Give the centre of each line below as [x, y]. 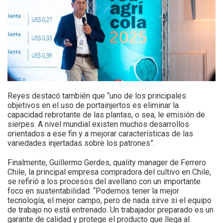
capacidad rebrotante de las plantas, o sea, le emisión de [106, 114]
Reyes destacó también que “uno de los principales [97, 96]
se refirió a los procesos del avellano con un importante [104, 181]
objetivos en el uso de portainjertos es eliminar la [93, 105]
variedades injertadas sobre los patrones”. [81, 143]
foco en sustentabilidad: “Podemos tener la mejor [93, 191]
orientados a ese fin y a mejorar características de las [100, 133]
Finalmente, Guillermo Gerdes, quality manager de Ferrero [107, 162]
